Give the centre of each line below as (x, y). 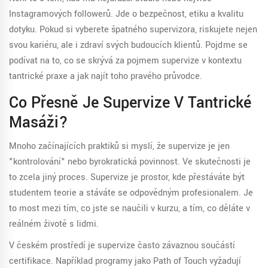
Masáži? (39, 123)
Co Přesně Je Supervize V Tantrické (130, 103)
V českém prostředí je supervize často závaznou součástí (122, 246)
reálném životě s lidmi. (54, 224)
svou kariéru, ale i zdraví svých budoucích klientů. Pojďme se (128, 45)
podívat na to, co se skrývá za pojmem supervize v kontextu (125, 61)
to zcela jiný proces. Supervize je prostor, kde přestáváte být (127, 178)
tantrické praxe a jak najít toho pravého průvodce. (106, 77)
